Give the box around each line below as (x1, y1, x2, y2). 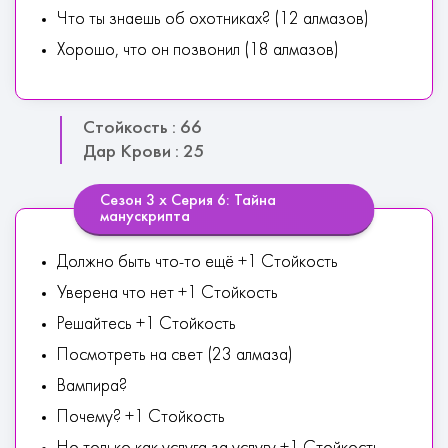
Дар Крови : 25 (83, 143, 205, 161)
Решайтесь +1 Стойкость (57, 316, 236, 333)
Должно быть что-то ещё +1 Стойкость (57, 254, 338, 271)
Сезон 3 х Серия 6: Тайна (99, 193, 276, 209)
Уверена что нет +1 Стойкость (57, 285, 278, 302)
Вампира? (57, 378, 127, 395)
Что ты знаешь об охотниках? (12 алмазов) (57, 11, 369, 28)
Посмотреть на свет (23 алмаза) (57, 347, 293, 364)
